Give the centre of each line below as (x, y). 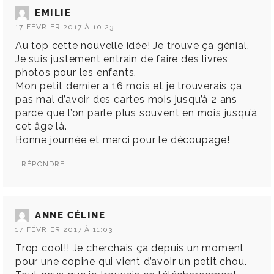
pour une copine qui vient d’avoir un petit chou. (131, 262)
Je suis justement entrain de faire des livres (122, 59)
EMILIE (53, 13)
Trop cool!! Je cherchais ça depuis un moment (130, 248)
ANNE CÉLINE (70, 216)
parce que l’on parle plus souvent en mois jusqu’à (137, 113)
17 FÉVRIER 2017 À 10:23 (65, 27)
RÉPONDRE (43, 164)
